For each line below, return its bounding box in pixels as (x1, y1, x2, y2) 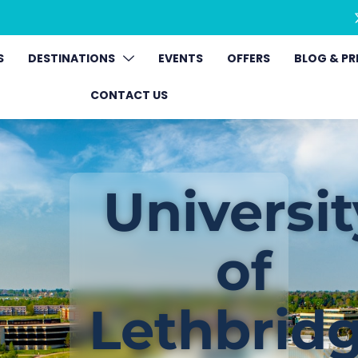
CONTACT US (90, 87, 169, 104)
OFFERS (226, 50, 270, 67)
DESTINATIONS (27, 50, 115, 67)
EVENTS (157, 50, 203, 67)
